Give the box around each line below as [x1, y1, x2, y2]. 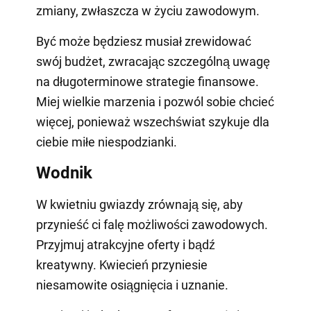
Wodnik [35, 162, 92, 183]
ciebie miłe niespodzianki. [35, 134, 177, 149]
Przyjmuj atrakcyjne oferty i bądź [35, 237, 215, 252]
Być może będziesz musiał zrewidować [35, 33, 251, 49]
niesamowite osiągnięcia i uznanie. [35, 277, 228, 292]
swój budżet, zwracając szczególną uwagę [35, 53, 270, 69]
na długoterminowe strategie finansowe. [35, 74, 259, 89]
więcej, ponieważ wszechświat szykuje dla [35, 114, 269, 129]
